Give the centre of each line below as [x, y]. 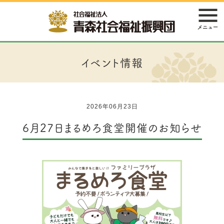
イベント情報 [112, 62]
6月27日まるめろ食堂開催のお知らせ [112, 127]
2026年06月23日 [112, 107]
